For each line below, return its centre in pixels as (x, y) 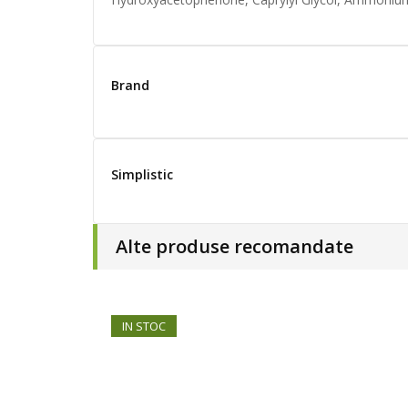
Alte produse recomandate (235, 246)
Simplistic (142, 174)
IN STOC (144, 326)
